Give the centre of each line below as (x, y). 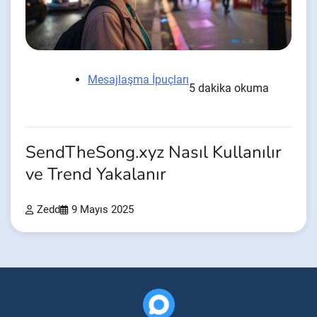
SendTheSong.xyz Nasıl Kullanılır (154, 152)
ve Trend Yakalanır (96, 174)
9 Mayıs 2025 (103, 209)
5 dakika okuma (229, 88)
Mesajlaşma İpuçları (138, 79)
